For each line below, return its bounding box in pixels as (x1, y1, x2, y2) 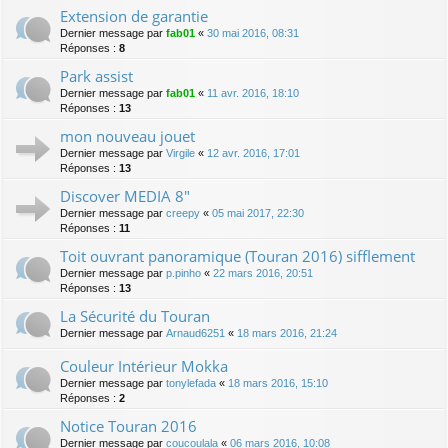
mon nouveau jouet (60, 125, 195, 146)
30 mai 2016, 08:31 (207, 26, 299, 39)
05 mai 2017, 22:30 (212, 206, 304, 219)
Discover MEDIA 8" (60, 185, 190, 206)
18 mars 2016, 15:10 (228, 376, 328, 389)
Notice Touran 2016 (60, 415, 197, 436)
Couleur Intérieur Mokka (60, 355, 228, 376)
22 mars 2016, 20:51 (213, 266, 313, 279)
